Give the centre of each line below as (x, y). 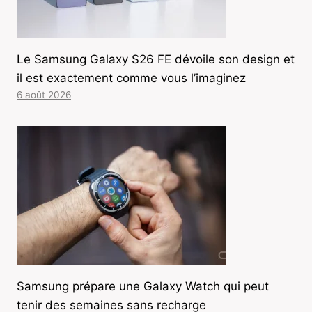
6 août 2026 (44, 95)
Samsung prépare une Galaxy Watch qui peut (143, 287)
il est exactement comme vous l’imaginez (131, 78)
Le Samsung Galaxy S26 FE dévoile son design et (156, 60)
